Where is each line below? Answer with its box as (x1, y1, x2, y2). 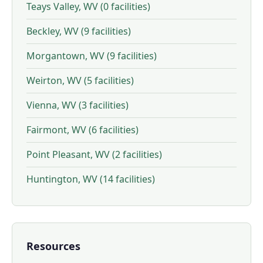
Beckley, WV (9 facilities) (26, 25, 131, 38)
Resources (26, 239, 80, 253)
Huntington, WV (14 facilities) (26, 173, 155, 186)
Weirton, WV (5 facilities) (26, 74, 134, 87)
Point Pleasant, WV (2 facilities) (26, 148, 162, 161)
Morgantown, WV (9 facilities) (26, 49, 157, 62)
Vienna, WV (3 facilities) (26, 99, 129, 112)
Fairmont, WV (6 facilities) (26, 123, 139, 136)
